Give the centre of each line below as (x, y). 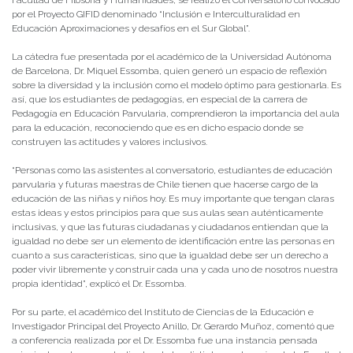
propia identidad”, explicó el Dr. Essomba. (99, 284)
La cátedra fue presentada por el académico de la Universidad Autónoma (172, 57)
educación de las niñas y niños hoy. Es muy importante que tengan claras (173, 199)
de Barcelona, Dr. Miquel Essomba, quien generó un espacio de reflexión (169, 71)
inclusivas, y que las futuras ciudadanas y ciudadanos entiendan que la (170, 227)
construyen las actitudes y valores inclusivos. (110, 142)
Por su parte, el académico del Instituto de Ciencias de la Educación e (163, 312)
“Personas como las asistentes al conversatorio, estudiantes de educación (172, 171)
